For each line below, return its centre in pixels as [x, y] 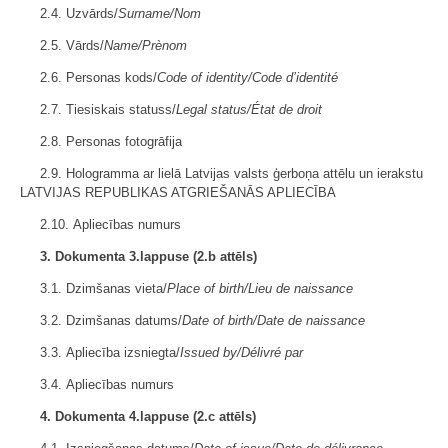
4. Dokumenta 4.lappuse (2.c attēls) [148, 416]
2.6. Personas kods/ [98, 77]
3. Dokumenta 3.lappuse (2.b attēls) [148, 256]
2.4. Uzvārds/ [79, 13]
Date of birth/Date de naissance [273, 320]
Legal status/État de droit [249, 109]
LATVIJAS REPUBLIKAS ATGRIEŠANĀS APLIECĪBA [178, 192]
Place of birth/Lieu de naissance [260, 288]
